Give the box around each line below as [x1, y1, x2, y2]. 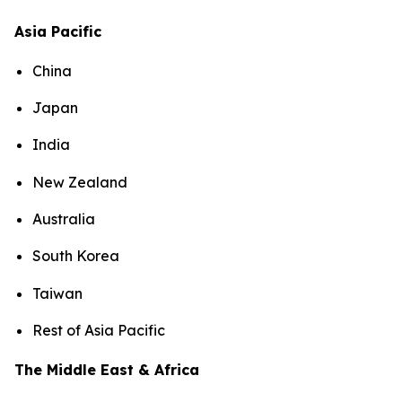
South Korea [32, 247, 119, 266]
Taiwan [32, 284, 83, 302]
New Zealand [32, 172, 127, 191]
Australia [32, 210, 95, 229]
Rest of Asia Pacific [32, 321, 169, 340]
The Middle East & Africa [14, 361, 199, 380]
